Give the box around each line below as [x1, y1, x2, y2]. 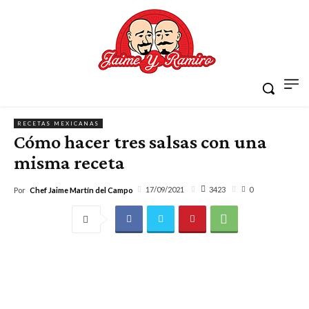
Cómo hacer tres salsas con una [14, 130, 267, 152]
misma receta [14, 151, 125, 173]
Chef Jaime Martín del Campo [30, 186, 133, 195]
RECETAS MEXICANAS [17, 119, 99, 127]
